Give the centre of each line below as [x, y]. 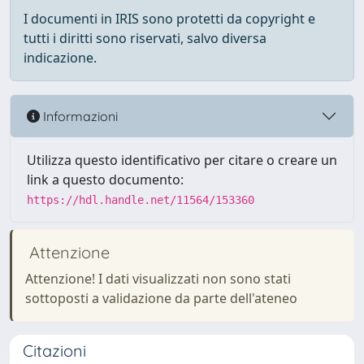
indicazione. [60, 58]
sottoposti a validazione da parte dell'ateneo [161, 298]
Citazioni [54, 351]
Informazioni [79, 116]
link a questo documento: [105, 180]
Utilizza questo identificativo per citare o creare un [182, 160]
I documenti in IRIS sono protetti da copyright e [169, 19]
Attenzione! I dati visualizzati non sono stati [158, 279]
